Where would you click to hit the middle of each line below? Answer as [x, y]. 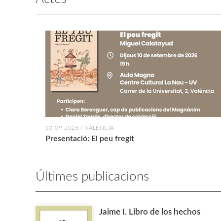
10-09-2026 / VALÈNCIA [80, 128]
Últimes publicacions [92, 177]
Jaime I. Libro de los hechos [149, 212]
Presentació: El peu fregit [90, 139]
